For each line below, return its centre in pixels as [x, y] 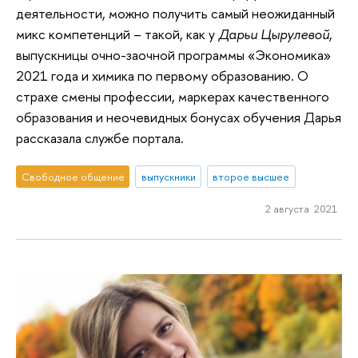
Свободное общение [73, 177]
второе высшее [251, 177]
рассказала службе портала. [100, 137]
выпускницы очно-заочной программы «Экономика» [173, 54]
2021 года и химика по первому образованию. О [162, 75]
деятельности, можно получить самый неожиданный [175, 13]
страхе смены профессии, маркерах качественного [173, 96]
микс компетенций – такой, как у [117, 34]
